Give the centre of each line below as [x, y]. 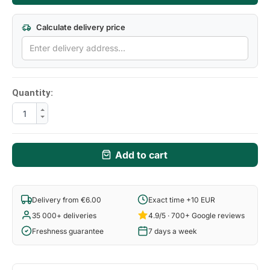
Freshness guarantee [68, 231]
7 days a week [173, 231]
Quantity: [33, 93]
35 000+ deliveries [64, 215]
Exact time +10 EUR [182, 199]
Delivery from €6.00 [67, 199]
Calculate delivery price [80, 27]
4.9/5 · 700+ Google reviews [196, 215]
